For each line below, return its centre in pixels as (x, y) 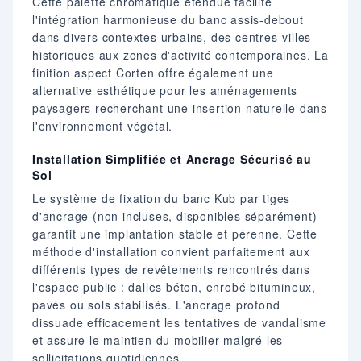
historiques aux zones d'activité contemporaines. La (180, 55)
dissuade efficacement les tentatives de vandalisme (179, 323)
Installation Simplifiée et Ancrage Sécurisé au (172, 159)
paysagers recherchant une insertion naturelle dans (180, 108)
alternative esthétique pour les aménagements (165, 91)
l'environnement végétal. (103, 126)
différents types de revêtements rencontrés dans (171, 270)
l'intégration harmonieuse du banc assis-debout (168, 20)
